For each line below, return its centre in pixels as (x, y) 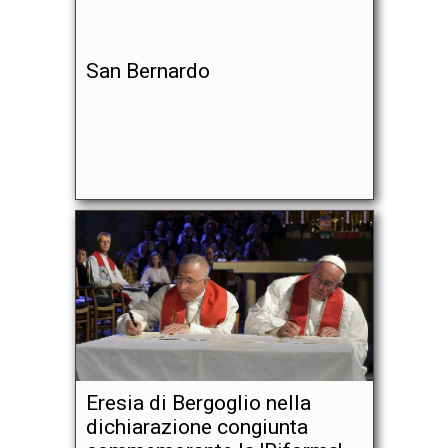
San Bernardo (147, 71)
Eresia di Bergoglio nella (198, 403)
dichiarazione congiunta (196, 427)
